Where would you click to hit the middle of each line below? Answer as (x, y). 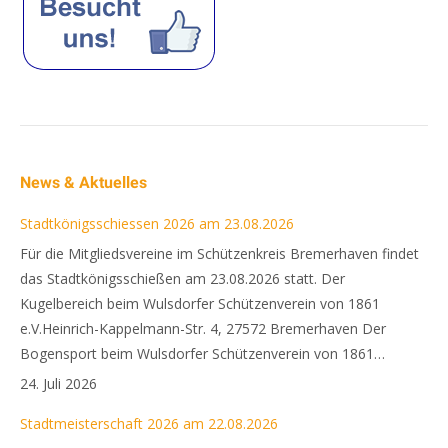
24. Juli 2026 (58, 383)
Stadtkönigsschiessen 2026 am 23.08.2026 (157, 223)
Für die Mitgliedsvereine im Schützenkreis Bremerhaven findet (219, 253)
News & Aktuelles (83, 182)
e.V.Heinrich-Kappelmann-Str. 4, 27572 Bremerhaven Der (203, 328)
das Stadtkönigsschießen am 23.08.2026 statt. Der (182, 278)
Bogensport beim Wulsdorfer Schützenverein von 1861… (202, 353)
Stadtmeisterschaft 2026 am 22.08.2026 (149, 423)
